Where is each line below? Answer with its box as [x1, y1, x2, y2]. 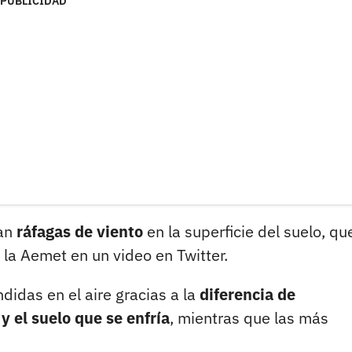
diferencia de [200, 284, 295, 306]
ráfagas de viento [16, 221, 143, 243]
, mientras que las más [170, 307, 328, 329]
